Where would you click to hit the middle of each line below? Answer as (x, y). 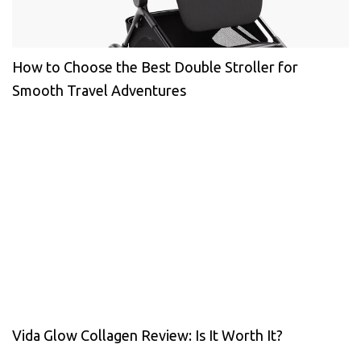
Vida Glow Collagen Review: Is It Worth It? (147, 336)
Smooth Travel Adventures (99, 91)
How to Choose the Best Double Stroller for (155, 67)
